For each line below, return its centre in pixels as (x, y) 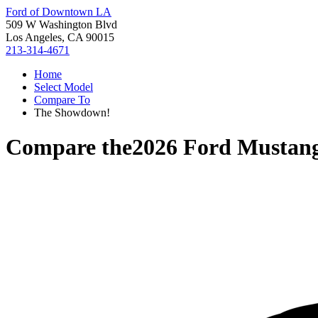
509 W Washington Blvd (61, 24)
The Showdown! (72, 113)
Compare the (69, 147)
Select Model (64, 87)
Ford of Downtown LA (59, 12)
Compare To (62, 100)
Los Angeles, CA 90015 (60, 37)
